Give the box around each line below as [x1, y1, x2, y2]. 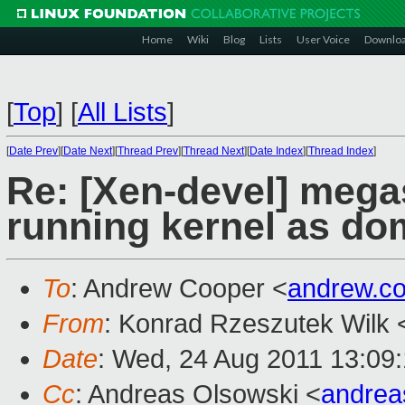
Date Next [63, 145, 112, 157]
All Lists [78, 98, 167, 127]
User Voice [297, 33, 350, 46]
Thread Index [308, 145, 373, 157]
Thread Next [184, 145, 244, 157]
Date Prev [9, 145, 58, 157]
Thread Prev [118, 145, 178, 157]
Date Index [250, 145, 303, 157]
